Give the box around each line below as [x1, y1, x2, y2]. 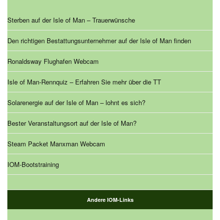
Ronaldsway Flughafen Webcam [7, 56, 99, 66]
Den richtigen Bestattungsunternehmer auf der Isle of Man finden [7, 36, 191, 46]
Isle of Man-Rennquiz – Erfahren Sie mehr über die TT [7, 77, 161, 87]
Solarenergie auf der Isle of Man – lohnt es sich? [7, 98, 145, 108]
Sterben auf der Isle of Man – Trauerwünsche [7, 15, 135, 25]
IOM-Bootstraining [7, 160, 59, 169]
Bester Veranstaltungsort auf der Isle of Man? [7, 118, 137, 128]
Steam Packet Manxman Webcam [7, 139, 105, 149]
